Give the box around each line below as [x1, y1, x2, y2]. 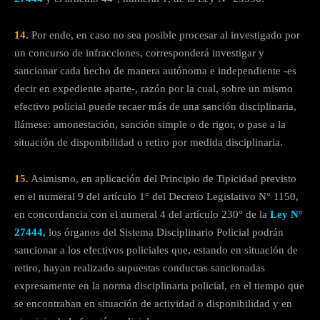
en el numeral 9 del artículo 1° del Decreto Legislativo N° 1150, [14, 191, 299, 203]
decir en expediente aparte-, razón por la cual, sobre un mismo [14, 83, 293, 95]
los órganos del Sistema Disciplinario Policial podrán [46, 226, 284, 239]
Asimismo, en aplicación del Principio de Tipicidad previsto [29, 173, 296, 185]
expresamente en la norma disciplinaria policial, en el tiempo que [14, 280, 304, 292]
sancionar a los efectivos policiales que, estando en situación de [14, 244, 298, 256]
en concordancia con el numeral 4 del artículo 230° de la [14, 209, 270, 221]
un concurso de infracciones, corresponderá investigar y [14, 47, 264, 59]
